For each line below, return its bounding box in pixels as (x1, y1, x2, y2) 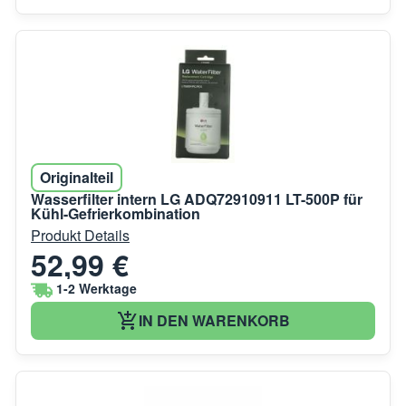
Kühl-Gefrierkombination (31, 202, 200, 224)
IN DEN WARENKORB (138, 309, 290, 331)
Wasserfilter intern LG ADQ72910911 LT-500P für (31, 188, 362, 209)
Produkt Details (31, 224, 130, 246)
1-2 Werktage (56, 279, 137, 298)
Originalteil (40, 166, 113, 188)
